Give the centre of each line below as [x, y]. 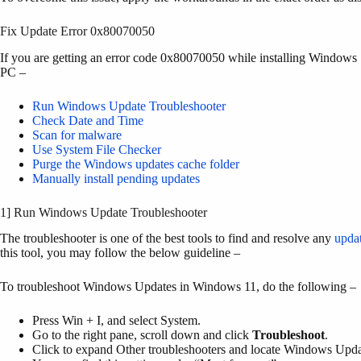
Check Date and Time [88, 120]
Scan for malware [77, 135]
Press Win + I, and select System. [116, 321]
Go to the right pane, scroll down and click [142, 335]
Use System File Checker [97, 149]
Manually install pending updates [116, 178]
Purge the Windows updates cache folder [136, 164]
